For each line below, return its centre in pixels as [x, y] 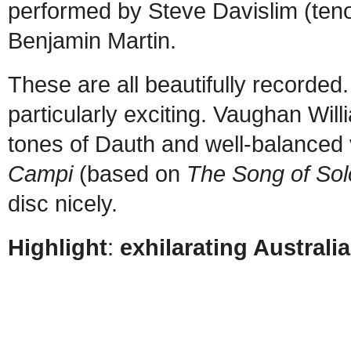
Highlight [58, 247]
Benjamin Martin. [92, 40]
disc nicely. [63, 203]
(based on [130, 173]
